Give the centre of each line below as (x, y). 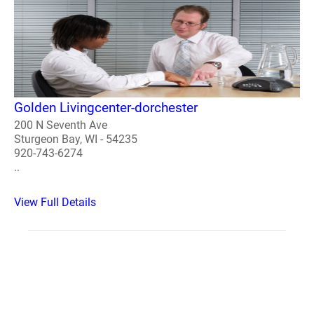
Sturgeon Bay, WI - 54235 (76, 139)
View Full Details (55, 203)
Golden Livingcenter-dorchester (106, 108)
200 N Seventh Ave (61, 125)
